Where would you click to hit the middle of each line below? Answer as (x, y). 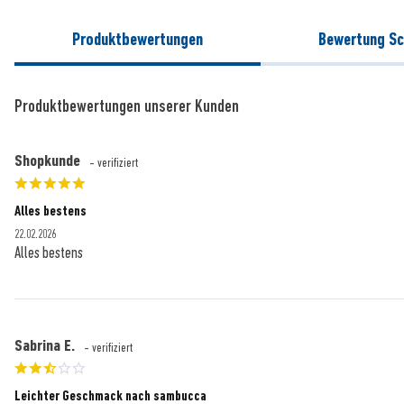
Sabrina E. (45, 345)
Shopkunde (47, 160)
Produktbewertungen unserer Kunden (127, 106)
